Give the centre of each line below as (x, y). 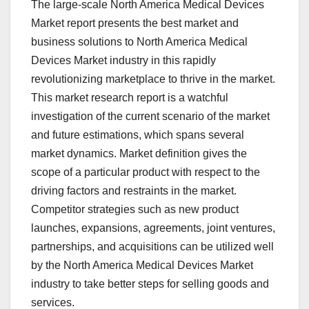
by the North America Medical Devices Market (142, 266)
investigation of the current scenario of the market (150, 117)
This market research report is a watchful (130, 98)
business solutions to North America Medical (139, 42)
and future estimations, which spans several (138, 135)
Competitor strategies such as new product (135, 210)
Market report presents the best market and (135, 23)
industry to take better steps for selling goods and (150, 284)
